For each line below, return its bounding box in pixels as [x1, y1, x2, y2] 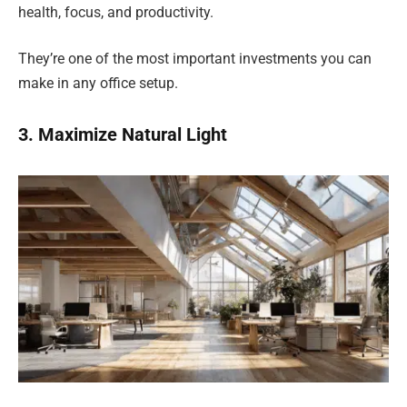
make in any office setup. [18, 74, 178, 93]
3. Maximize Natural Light [18, 123, 227, 145]
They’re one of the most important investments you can [18, 50, 372, 68]
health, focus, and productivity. [18, 3, 213, 21]
